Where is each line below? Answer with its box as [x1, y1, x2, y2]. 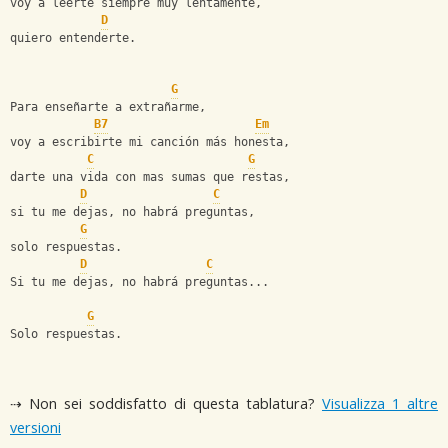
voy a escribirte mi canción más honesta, [10, 135, 290, 150]
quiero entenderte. [10, 31, 136, 46]
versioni [10, 418, 61, 437]
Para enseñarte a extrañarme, [10, 100, 206, 115]
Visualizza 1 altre [322, 394, 438, 413]
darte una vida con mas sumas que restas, [10, 170, 290, 185]
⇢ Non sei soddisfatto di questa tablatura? [10, 394, 322, 413]
